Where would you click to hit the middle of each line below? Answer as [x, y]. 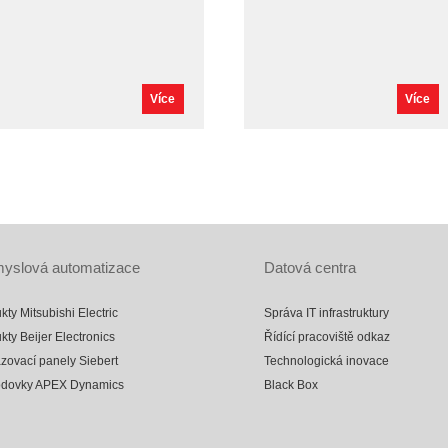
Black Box [291, 385]
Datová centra [310, 267]
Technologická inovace [326, 361]
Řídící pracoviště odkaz [327, 337]
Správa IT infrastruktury [326, 313]
